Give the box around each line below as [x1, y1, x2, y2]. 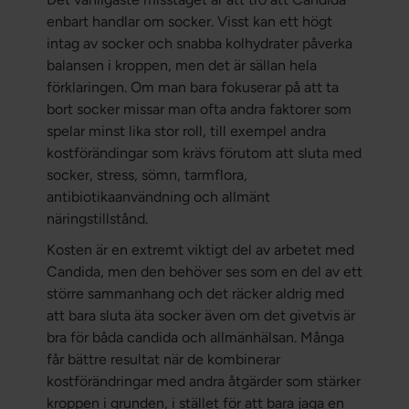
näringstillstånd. [46, 210, 148, 228]
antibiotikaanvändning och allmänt [46, 188, 270, 206]
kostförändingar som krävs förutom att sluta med [46, 144, 362, 163]
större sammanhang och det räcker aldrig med [46, 285, 344, 303]
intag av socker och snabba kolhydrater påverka [46, 35, 352, 53]
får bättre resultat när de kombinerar [46, 351, 280, 369]
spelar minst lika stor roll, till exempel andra [46, 122, 326, 141]
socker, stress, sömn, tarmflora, [46, 166, 247, 184]
